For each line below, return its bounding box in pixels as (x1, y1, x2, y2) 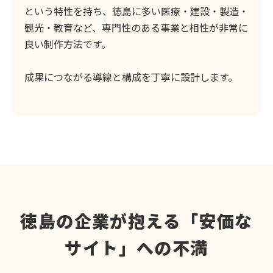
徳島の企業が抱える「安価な (20, 208, 253, 233)
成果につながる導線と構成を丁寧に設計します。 (24, 69, 238, 84)
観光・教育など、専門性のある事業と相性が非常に (24, 19, 248, 35)
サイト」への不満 (65, 235, 208, 260)
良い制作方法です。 (24, 36, 111, 51)
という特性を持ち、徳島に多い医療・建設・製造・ (24, 3, 249, 18)
